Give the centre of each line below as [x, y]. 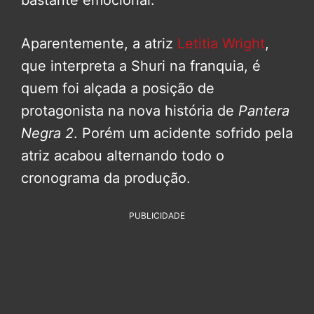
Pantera [262, 111]
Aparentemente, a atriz [99, 44]
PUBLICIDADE [157, 216]
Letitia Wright [221, 44]
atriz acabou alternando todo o [123, 156]
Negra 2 [47, 134]
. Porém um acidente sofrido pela [183, 134]
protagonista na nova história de [128, 111]
